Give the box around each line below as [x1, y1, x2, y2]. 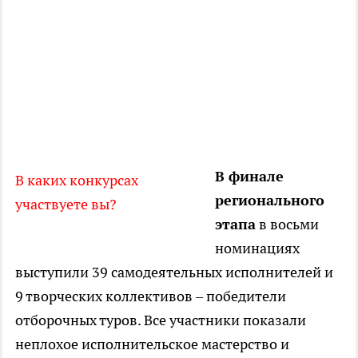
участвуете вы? [15, 195, 117, 214]
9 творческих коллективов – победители [15, 287, 286, 306]
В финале [215, 167, 284, 186]
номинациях [215, 239, 300, 258]
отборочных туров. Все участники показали [15, 311, 306, 330]
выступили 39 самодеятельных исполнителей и [15, 263, 333, 282]
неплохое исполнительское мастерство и [15, 335, 289, 354]
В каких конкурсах [15, 171, 138, 190]
